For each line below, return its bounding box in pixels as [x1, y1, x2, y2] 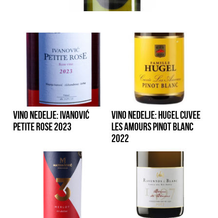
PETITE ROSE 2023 [13, 120, 72, 132]
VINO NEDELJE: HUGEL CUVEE [111, 109, 201, 121]
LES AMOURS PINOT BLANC [111, 120, 194, 132]
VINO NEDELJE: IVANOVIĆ [13, 109, 90, 121]
